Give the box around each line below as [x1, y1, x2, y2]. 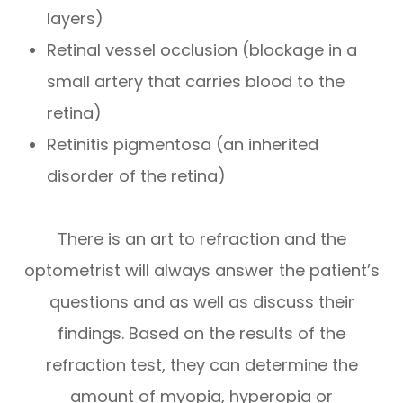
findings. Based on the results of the [58, 321, 345, 345]
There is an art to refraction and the [57, 227, 346, 250]
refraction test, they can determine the [45, 353, 358, 376]
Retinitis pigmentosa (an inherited [47, 132, 319, 156]
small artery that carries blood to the [47, 69, 345, 93]
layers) [47, 6, 104, 30]
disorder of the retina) [47, 164, 227, 187]
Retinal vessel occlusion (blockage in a [47, 38, 358, 61]
